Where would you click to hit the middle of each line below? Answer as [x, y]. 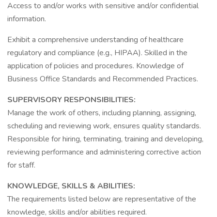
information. [27, 19]
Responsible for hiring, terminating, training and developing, [105, 139]
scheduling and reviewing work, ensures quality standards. [104, 126]
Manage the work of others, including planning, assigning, [102, 113]
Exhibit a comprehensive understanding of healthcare [95, 40]
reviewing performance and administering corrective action [104, 152]
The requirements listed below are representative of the [102, 199]
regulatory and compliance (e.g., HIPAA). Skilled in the [97, 53]
